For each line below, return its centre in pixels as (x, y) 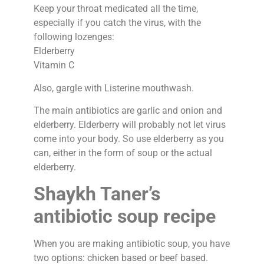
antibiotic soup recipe (124, 217)
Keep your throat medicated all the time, (115, 9)
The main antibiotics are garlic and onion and (128, 111)
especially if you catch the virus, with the (117, 23)
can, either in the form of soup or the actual (123, 153)
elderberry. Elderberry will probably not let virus (129, 125)
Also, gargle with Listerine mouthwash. (113, 88)
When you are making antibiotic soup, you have (131, 244)
